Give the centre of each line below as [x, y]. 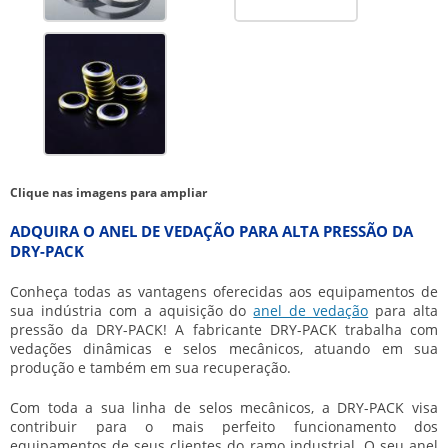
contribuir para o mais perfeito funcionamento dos [224, 426]
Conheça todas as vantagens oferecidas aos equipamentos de [224, 291]
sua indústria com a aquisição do [132, 310]
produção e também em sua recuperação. [150, 367]
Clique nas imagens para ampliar [108, 192]
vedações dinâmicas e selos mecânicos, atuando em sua [224, 348]
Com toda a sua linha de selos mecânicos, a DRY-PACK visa [224, 407]
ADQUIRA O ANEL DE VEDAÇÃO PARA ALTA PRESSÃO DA [211, 231]
